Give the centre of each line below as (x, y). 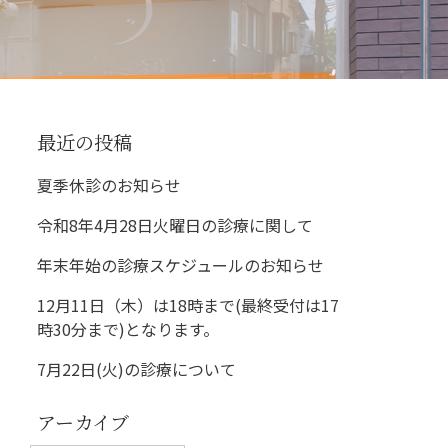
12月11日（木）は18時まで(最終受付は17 (188, 305)
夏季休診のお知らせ (109, 185)
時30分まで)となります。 (128, 329)
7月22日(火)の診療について (137, 369)
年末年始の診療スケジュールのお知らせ (181, 265)
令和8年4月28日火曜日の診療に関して (175, 225)
